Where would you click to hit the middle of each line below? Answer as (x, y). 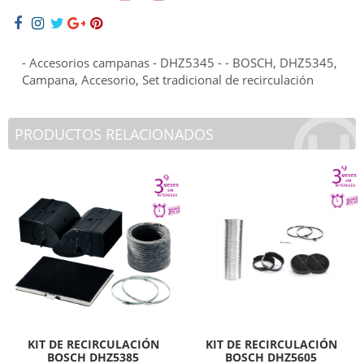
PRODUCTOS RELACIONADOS (114, 134)
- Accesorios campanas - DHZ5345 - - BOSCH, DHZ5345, (180, 62)
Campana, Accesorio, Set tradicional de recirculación (168, 79)
